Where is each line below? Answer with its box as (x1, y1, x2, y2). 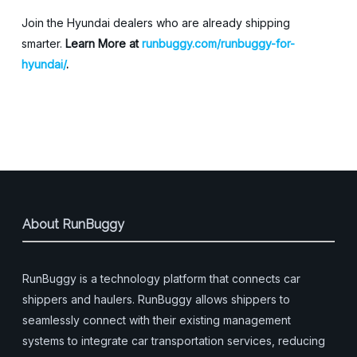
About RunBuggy (22, 217, 124, 232)
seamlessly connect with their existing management (22, 313, 291, 327)
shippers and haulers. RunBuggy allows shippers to (22, 292, 290, 306)
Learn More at (61, 37, 139, 50)
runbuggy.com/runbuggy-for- (141, 37, 295, 50)
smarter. (21, 37, 62, 50)
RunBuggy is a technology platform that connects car (22, 272, 300, 285)
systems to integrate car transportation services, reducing (22, 334, 325, 347)
